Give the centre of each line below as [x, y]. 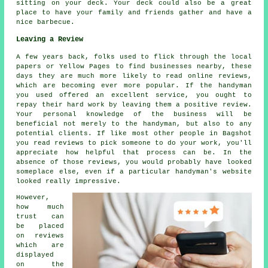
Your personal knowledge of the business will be [134, 114]
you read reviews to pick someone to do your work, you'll [134, 143]
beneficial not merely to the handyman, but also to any [134, 124]
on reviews [40, 235]
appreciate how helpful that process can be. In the [134, 152]
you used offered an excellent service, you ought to [134, 95]
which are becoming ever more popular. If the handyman [134, 85]
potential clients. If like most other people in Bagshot [134, 133]
